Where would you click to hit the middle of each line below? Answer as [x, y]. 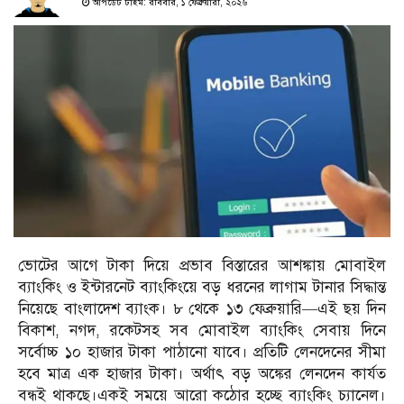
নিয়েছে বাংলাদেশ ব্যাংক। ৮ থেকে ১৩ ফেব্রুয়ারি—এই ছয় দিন [202, 309]
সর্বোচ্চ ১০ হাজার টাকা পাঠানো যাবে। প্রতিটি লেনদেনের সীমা [202, 353]
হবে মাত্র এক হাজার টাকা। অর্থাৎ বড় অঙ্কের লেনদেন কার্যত [202, 374]
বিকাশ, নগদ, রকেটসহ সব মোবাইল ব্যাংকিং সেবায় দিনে [202, 331]
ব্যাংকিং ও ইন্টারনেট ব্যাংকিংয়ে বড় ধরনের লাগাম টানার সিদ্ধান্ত [202, 288]
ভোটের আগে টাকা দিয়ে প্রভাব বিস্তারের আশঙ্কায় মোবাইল [202, 266]
